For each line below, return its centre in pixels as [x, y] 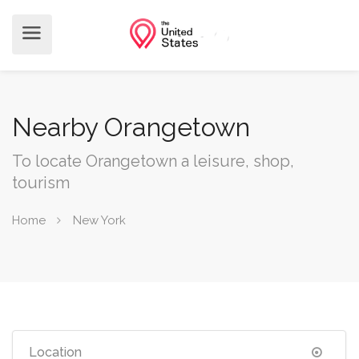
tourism [41, 183]
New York [99, 220]
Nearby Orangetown [131, 127]
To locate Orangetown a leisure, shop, [153, 161]
